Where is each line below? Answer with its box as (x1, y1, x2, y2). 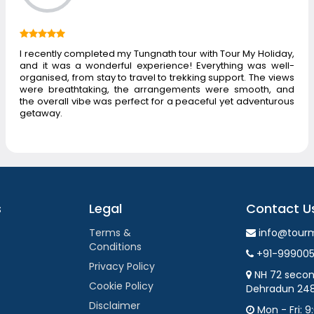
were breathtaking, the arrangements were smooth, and (20, 83, 294, 96)
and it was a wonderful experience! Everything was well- (20, 59, 294, 72)
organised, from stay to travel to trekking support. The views (20, 71, 294, 84)
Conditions (89, 240, 142, 254)
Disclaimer (89, 299, 140, 313)
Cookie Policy (89, 279, 153, 293)
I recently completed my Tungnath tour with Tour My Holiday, (20, 47, 294, 60)
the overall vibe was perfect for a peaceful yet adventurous (20, 95, 294, 108)
